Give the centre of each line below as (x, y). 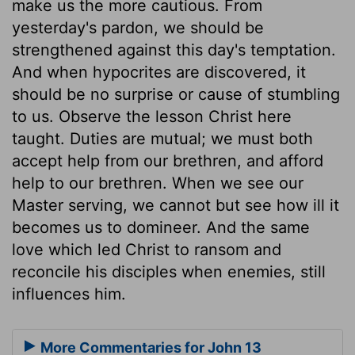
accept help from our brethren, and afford (168, 160)
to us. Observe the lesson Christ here (152, 116)
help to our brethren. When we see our (158, 183)
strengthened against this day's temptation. (174, 50)
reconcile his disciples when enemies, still (169, 271)
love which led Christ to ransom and (147, 249)
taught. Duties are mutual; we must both (162, 138)
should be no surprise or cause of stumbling (176, 94)
